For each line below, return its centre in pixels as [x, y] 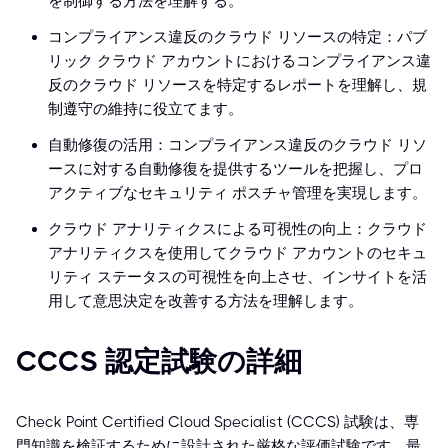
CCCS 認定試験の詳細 [159, 362]
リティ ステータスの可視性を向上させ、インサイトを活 [237, 277]
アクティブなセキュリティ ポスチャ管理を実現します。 [237, 193]
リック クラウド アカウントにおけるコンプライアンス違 [239, 61]
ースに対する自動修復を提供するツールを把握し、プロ [235, 169]
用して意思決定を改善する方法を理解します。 [205, 301]
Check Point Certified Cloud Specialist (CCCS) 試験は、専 [217, 422]
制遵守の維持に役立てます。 [145, 109]
